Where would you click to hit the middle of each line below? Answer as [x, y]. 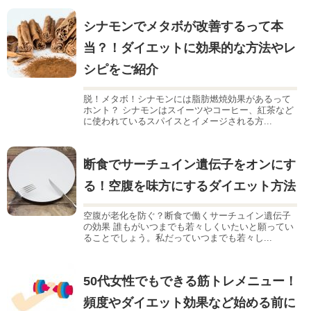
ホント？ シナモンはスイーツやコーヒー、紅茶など [188, 110]
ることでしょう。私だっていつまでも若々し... [178, 238]
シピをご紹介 [121, 70]
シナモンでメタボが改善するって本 [183, 27]
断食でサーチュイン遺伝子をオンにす [190, 165]
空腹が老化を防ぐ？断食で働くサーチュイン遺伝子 [187, 216]
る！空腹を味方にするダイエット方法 [190, 186]
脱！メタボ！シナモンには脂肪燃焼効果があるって [187, 99]
